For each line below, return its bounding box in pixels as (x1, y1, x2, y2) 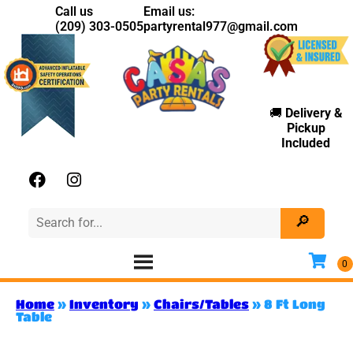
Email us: (143, 4, 195, 19)
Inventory (69, 295, 139, 311)
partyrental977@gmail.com (143, 19, 298, 34)
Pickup (286, 121, 325, 136)
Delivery (284, 106, 334, 121)
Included (281, 136, 331, 151)
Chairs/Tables (154, 295, 249, 311)
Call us (55, 4, 93, 19)
